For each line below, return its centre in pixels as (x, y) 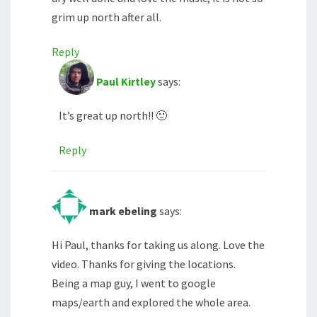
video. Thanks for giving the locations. (144, 264)
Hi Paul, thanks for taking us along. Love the (158, 245)
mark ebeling (123, 211)
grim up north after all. (106, 17)
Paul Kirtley (126, 82)
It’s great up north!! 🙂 (113, 116)
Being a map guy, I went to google (134, 283)
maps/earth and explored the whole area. (151, 302)
